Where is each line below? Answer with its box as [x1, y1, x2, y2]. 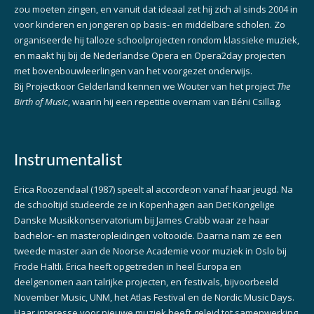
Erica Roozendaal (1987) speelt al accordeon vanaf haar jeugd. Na [14, 183, 293, 196]
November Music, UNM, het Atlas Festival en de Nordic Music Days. [14, 291, 294, 304]
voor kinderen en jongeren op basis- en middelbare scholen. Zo [14, 18, 285, 31]
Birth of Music [14, 95, 68, 108]
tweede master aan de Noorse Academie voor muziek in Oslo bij [14, 245, 287, 258]
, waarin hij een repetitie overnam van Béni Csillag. [68, 95, 282, 108]
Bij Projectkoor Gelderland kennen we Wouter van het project [14, 79, 277, 93]
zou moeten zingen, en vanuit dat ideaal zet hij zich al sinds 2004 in [14, 2, 298, 15]
